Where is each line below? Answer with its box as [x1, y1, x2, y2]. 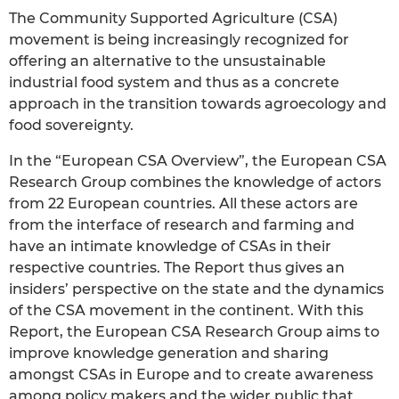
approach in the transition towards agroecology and [9, 95, 387, 113]
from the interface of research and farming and [9, 216, 354, 234]
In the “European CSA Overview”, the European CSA [9, 152, 387, 170]
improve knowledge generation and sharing [9, 345, 329, 362]
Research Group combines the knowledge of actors [9, 174, 381, 191]
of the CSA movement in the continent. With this [9, 302, 363, 320]
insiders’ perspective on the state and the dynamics [9, 281, 384, 298]
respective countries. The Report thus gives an [9, 259, 345, 277]
